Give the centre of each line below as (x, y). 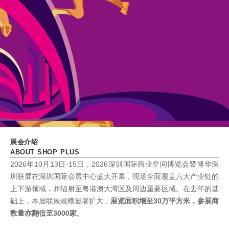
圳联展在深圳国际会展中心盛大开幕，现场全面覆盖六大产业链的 (114, 176)
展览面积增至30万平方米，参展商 (165, 201)
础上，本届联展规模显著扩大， (60, 201)
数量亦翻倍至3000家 (43, 213)
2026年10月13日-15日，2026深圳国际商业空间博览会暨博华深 (114, 164)
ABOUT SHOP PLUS (45, 152)
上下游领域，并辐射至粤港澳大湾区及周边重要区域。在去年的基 (114, 188)
